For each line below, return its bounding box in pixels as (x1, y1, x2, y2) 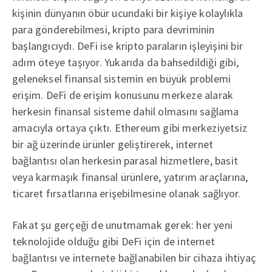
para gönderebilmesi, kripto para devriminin (12, 22, 215, 36)
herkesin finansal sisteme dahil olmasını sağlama (12, 104, 239, 118)
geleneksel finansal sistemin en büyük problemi (12, 71, 231, 86)
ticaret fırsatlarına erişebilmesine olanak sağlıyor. (12, 186, 241, 200)
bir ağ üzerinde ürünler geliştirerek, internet (12, 137, 214, 151)
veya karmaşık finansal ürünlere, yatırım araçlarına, (12, 169, 248, 184)
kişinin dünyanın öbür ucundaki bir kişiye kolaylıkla (12, 5, 243, 20)
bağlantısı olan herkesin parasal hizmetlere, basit (12, 153, 239, 168)
